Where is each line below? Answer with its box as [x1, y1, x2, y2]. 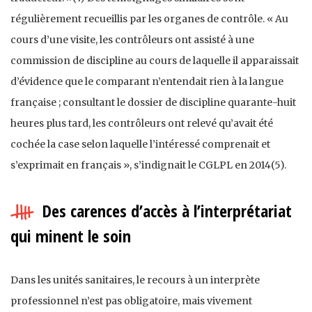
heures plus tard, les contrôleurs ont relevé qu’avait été [10, 116, 273, 130]
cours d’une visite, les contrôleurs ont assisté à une [10, 33, 254, 46]
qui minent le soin [10, 224, 131, 247]
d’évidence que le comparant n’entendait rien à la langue [10, 75, 283, 88]
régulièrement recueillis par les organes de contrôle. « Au [10, 12, 288, 25]
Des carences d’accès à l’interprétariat [42, 198, 292, 222]
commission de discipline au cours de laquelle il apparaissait [10, 54, 299, 67]
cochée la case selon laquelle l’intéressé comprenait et [10, 137, 270, 150]
